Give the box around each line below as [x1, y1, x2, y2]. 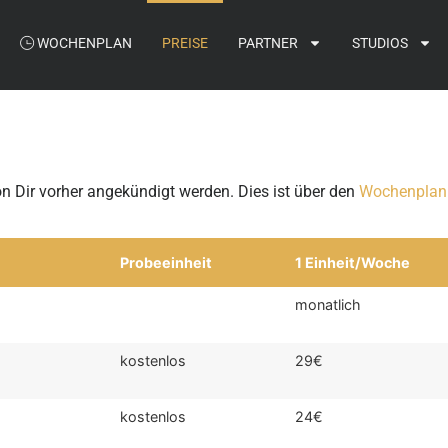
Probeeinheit [120, 254, 213, 272]
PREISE [161, 35, 208, 51]
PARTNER [237, 35, 298, 51]
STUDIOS [351, 35, 408, 51]
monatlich [295, 296, 362, 314]
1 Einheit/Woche [295, 254, 411, 272]
